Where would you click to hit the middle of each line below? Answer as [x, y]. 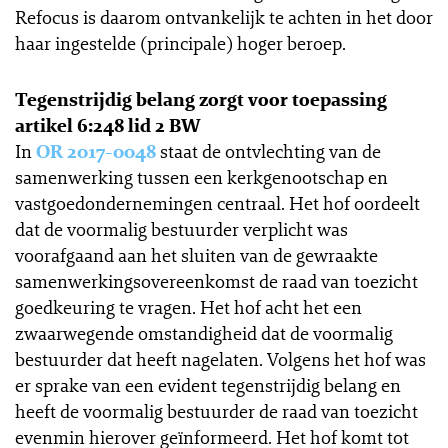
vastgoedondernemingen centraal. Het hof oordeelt [217, 203]
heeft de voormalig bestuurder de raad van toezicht [216, 411]
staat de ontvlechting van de [268, 151]
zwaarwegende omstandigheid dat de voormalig [204, 333]
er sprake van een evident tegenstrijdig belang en [208, 385]
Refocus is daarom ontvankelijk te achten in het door [224, 17]
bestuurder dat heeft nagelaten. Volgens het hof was [220, 359]
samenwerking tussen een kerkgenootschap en [201, 177]
